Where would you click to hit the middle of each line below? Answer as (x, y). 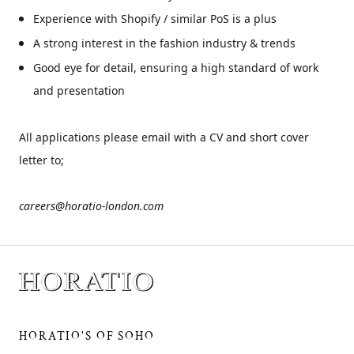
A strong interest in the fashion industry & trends (164, 43)
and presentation (79, 91)
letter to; (41, 160)
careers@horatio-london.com (91, 205)
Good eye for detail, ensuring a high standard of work (176, 68)
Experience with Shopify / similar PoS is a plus (155, 19)
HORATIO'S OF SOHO (87, 336)
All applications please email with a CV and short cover (164, 137)
